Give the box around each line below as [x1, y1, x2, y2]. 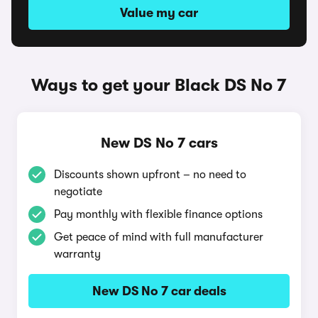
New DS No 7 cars [100, 135, 218, 151]
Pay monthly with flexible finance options [54, 208, 263, 221]
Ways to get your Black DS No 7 [31, 75, 287, 95]
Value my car [120, 6, 198, 20]
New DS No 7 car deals [92, 284, 226, 298]
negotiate [54, 185, 102, 198]
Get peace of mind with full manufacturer [54, 231, 263, 243]
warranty [54, 248, 101, 261]
